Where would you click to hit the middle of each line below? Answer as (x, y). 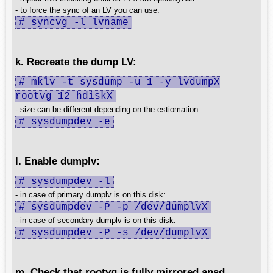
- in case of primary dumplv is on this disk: (90, 195)
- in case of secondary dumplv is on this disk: (96, 220)
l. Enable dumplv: (58, 161)
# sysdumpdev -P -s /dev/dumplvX (113, 233)
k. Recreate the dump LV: (76, 62)
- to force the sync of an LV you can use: (87, 10)
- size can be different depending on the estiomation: (108, 109)
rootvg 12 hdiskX (64, 96)
